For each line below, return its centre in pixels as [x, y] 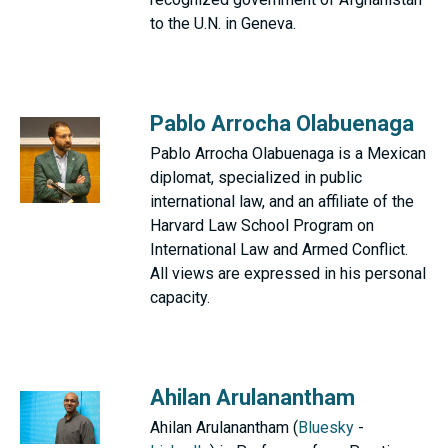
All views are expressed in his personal [288, 273]
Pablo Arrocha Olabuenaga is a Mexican [288, 153]
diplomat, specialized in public [256, 177]
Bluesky [326, 427]
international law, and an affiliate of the [282, 201]
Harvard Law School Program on [262, 225]
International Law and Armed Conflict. [279, 249]
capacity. [180, 297]
